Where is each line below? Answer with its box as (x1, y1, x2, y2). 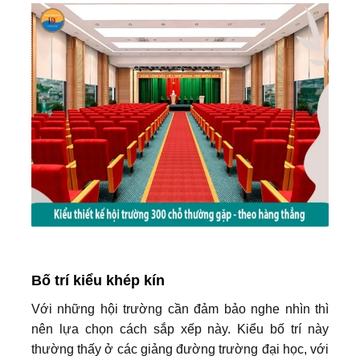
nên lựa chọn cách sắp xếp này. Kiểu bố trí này (31, 321, 329, 336)
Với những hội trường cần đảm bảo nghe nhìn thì (31, 301, 329, 316)
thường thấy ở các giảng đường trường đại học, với (31, 342, 329, 356)
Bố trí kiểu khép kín (31, 272, 165, 288)
